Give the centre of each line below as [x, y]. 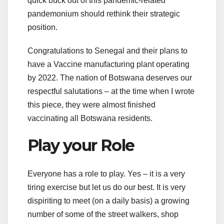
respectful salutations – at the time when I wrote [111, 91]
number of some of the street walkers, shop [103, 214]
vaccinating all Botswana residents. [90, 118]
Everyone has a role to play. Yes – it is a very [106, 173]
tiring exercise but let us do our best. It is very [106, 187]
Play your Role [81, 145]
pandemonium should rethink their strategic [104, 14]
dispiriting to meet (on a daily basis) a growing [108, 200]
